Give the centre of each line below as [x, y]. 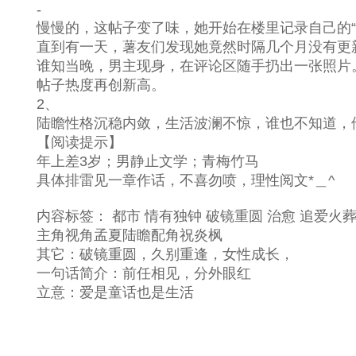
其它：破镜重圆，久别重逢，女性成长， [151, 255]
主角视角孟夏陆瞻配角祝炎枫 [115, 236]
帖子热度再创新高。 [87, 85]
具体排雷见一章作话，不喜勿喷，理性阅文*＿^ [171, 181]
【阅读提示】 [65, 143]
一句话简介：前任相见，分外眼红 [130, 274]
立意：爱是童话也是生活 [101, 293]
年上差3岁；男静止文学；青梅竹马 [133, 162]
